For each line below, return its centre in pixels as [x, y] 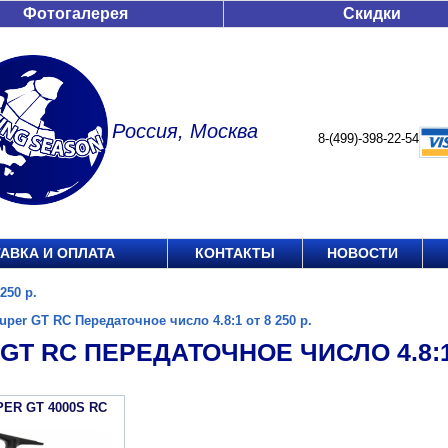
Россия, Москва [185, 131]
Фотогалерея [75, 13]
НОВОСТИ [362, 253]
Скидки [372, 13]
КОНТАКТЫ [235, 253]
